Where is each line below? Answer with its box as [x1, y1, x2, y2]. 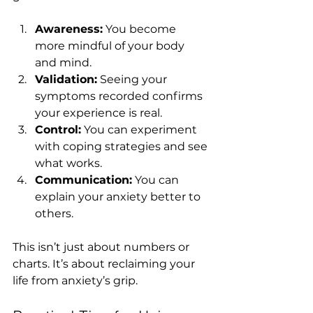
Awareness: [35, 22, 103, 36]
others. [35, 206, 73, 220]
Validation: [35, 72, 97, 86]
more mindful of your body [35, 38, 187, 52]
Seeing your [97, 72, 170, 86]
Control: [35, 122, 81, 136]
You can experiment [81, 122, 200, 136]
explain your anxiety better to [35, 189, 203, 203]
